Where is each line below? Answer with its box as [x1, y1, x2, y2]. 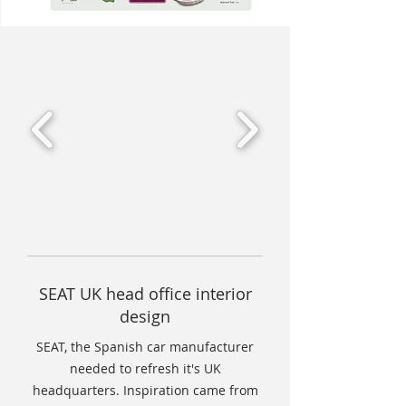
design [120, 305, 170, 327]
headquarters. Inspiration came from [32, 382, 258, 399]
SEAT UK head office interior [38, 283, 252, 304]
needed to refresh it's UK [69, 360, 221, 377]
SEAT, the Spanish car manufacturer [36, 338, 254, 355]
